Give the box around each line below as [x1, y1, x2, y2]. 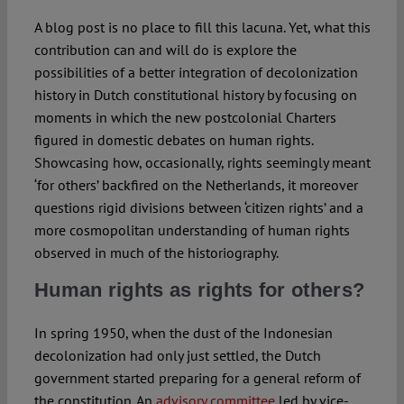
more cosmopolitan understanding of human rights [33, 221, 350, 240]
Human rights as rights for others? [33, 279, 365, 302]
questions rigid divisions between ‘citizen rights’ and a [33, 198, 363, 217]
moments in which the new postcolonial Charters [33, 108, 336, 127]
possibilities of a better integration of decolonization [33, 63, 358, 82]
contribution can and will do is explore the [33, 41, 297, 60]
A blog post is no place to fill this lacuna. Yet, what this [33, 18, 371, 37]
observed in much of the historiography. [33, 243, 279, 262]
